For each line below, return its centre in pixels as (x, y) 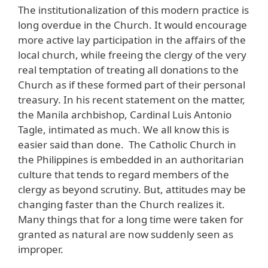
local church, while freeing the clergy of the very (132, 55)
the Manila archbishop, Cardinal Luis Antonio (125, 115)
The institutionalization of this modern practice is (133, 10)
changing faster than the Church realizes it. (121, 205)
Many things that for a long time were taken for (131, 220)
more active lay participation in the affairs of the (132, 40)
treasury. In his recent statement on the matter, (132, 100)
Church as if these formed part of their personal (132, 85)
